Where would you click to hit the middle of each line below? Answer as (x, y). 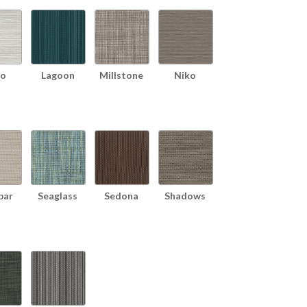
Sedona (121, 195)
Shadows (185, 195)
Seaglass (58, 195)
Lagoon (58, 75)
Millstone (121, 75)
